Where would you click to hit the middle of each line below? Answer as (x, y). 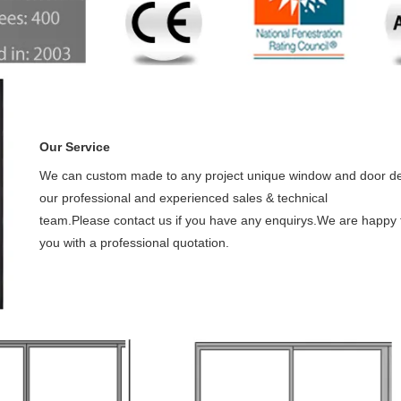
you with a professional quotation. (134, 243)
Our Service (75, 147)
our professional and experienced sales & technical (183, 198)
